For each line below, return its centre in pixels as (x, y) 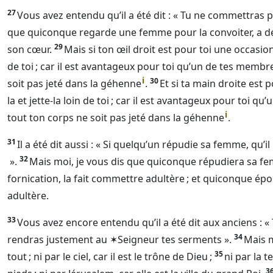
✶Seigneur (134, 239)
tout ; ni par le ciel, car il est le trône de (97, 257)
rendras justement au (58, 239)
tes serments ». (195, 239)
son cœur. (30, 49)
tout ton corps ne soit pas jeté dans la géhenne (116, 118)
